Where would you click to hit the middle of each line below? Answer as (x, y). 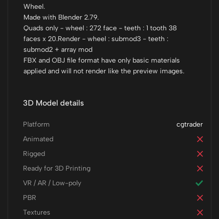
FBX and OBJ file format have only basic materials (102, 60)
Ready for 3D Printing (57, 168)
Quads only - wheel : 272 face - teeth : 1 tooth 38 (100, 28)
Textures (37, 212)
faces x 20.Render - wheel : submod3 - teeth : (96, 39)
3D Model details (54, 103)
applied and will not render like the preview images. (104, 71)
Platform (36, 124)
